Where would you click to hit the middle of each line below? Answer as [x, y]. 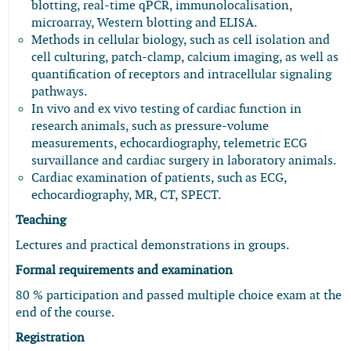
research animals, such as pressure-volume [150, 127]
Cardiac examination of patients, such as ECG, [159, 178]
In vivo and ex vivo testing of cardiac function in [166, 109]
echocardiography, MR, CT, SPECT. [126, 195]
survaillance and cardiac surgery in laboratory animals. [184, 161]
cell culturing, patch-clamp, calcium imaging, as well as [185, 58]
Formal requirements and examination [124, 271]
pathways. [59, 92]
